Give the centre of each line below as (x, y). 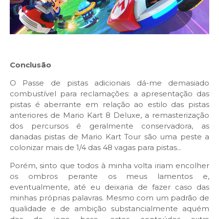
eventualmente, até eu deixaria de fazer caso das (109, 187)
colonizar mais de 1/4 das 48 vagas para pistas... (96, 148)
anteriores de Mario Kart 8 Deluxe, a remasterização (109, 115)
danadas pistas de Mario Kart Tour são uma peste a (109, 137)
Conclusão (31, 65)
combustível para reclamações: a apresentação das (109, 94)
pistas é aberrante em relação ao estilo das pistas (109, 105)
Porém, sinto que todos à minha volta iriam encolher (109, 166)
